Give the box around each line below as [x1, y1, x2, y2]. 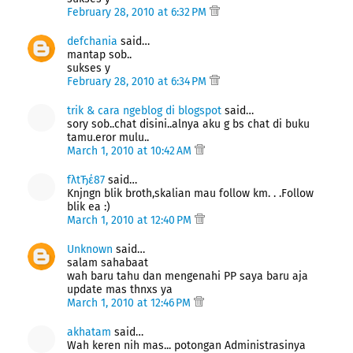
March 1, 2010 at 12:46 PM [67, 295, 194, 310]
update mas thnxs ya [67, 282, 173, 296]
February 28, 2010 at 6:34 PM [67, 74, 210, 88]
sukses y [67, 61, 110, 75]
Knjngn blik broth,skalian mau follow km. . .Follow [67, 186, 314, 200]
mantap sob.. [67, 47, 132, 61]
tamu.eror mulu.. [67, 130, 149, 144]
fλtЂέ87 [67, 173, 105, 187]
